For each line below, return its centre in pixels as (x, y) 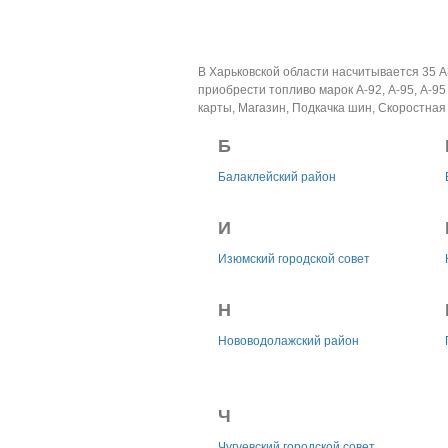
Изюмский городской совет (293, 259)
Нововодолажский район (288, 341)
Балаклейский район (276, 177)
